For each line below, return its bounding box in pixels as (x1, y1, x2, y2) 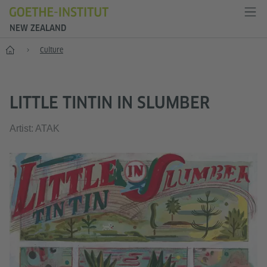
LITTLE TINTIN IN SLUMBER (10, 92, 210, 112)
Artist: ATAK (10, 123, 60, 133)
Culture (40, 45, 63, 54)
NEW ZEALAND (10, 23, 66, 33)
